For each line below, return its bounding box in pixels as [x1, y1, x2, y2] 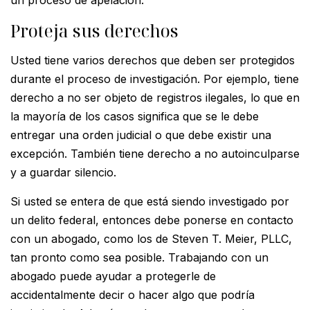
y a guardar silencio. [10, 165, 116, 179]
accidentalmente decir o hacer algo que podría [10, 287, 255, 302]
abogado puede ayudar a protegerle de [10, 268, 216, 283]
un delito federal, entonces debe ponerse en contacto [10, 212, 293, 227]
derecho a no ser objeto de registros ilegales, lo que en [10, 90, 300, 104]
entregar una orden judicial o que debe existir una [10, 127, 271, 142]
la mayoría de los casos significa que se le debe [10, 109, 259, 123]
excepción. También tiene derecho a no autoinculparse [10, 146, 300, 161]
